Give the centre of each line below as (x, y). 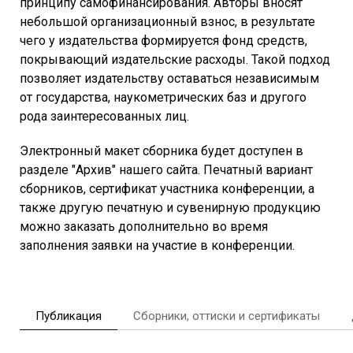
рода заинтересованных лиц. (104, 116)
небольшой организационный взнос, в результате (167, 21)
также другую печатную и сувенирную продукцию (170, 207)
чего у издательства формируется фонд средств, (163, 40)
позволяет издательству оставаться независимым (169, 78)
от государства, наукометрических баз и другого (163, 97)
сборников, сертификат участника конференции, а (167, 188)
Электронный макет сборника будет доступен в (162, 150)
